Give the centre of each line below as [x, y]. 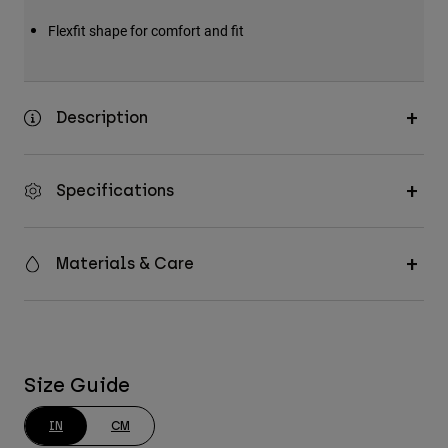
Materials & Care [125, 264]
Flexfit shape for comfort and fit [146, 31]
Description [102, 118]
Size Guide [77, 385]
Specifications [115, 191]
